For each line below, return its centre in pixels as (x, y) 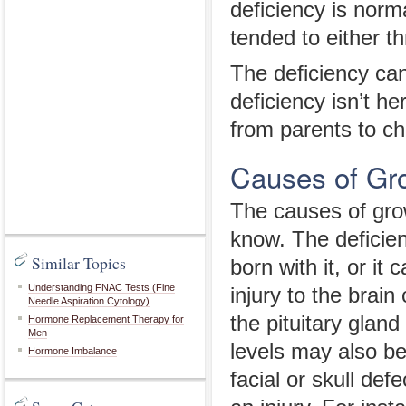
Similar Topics (79, 263)
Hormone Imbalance (72, 351)
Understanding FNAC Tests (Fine (101, 287)
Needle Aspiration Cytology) (89, 301)
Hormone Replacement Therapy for (106, 319)
